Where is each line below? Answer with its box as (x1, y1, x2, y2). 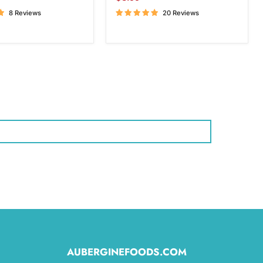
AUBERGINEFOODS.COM (66, 244, 187, 259)
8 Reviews (8, 9, 41, 18)
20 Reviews (163, 9, 200, 18)
